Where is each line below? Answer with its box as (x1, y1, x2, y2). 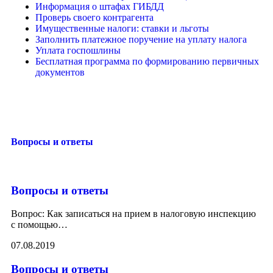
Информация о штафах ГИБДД (35, 1, 164, 12)
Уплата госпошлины (35, 45, 121, 56)
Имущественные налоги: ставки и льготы (35, 23, 209, 34)
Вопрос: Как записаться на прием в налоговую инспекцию (11, 208, 256, 219)
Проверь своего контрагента (35, 12, 154, 23)
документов (35, 67, 85, 78)
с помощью (11, 219, 58, 230)
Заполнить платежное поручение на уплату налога (35, 34, 247, 45)
